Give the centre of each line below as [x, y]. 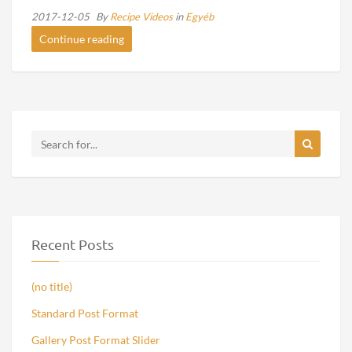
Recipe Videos [143, 16]
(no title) [52, 286]
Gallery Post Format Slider [96, 340]
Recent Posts [73, 244]
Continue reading [82, 39]
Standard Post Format [85, 313]
